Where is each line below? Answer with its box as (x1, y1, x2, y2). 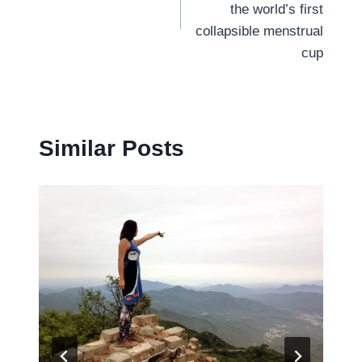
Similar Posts (39, 135, 184, 161)
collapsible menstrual (196, 23, 323, 39)
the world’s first (230, 2, 323, 17)
